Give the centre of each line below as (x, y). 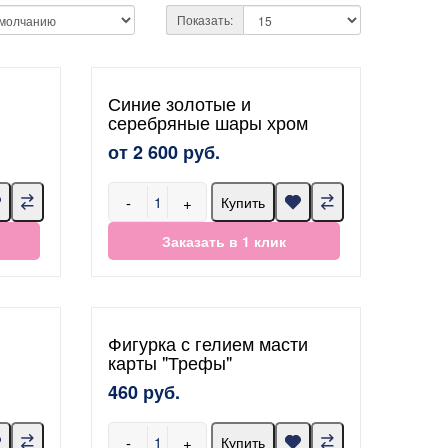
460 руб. (144, 392)
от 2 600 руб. (164, 152)
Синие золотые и (179, 103)
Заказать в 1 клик (224, 241)
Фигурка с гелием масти (208, 343)
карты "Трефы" (170, 362)
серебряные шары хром (208, 122)
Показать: (204, 19)
